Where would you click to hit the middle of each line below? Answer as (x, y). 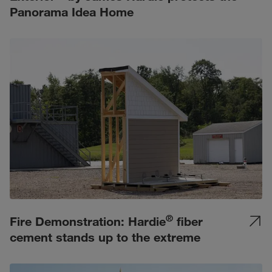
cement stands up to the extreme (105, 237)
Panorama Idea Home (72, 12)
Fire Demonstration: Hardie (88, 221)
